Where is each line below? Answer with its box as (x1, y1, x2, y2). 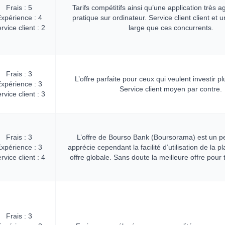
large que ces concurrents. (128, 24, 213, 32)
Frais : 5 (6, 4, 32, 12)
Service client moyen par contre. (120, 85, 222, 93)
